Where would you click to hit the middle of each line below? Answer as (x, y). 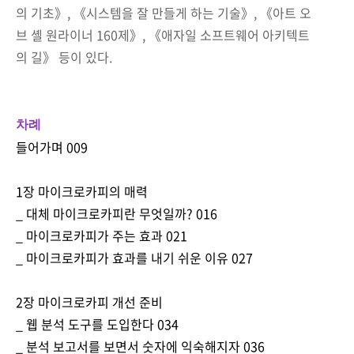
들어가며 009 (52, 147)
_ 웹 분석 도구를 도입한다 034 (97, 324)
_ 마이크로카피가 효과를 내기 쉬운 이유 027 (134, 257)
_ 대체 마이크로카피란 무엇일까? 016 (117, 213)
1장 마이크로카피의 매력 (82, 191)
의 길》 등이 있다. (64, 56)
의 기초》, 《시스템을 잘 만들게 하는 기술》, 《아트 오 (164, 12)
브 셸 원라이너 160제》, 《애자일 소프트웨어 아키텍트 (163, 34)
